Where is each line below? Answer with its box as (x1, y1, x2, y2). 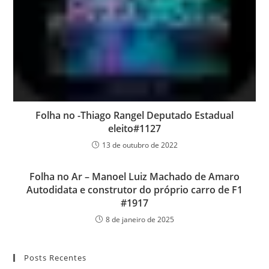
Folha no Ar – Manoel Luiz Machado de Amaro (29, 169, 240, 183)
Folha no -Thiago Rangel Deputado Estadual (35, 108, 234, 122)
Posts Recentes (24, 252, 87, 263)
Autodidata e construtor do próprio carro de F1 (26, 183, 243, 196)
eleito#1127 (108, 121, 161, 135)
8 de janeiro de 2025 (105, 214, 174, 225)
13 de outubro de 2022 (101, 139, 178, 150)
